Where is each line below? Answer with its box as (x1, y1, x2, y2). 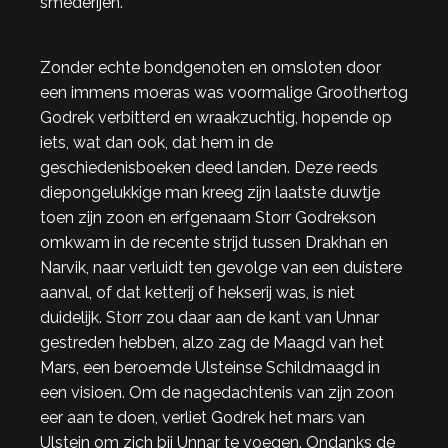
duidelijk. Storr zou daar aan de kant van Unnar (40, 308, 379, 327)
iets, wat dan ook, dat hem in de (40, 133, 273, 152)
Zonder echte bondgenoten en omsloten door (40, 58, 381, 77)
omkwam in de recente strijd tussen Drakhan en (40, 233, 388, 252)
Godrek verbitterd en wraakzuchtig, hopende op (40, 108, 392, 127)
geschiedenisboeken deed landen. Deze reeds (40, 158, 378, 177)
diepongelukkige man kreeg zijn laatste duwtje (40, 183, 380, 202)
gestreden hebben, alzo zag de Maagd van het (40, 333, 384, 352)
